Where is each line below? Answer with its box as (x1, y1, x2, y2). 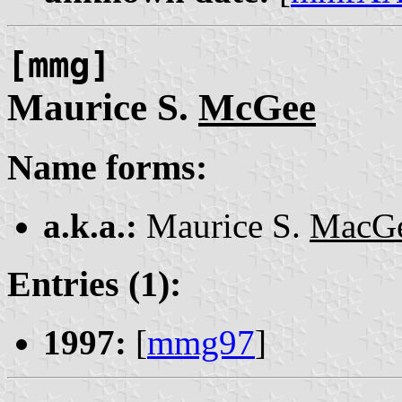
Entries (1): (7, 263, 181, 304)
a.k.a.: (43, 206, 137, 246)
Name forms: (7, 147, 207, 188)
